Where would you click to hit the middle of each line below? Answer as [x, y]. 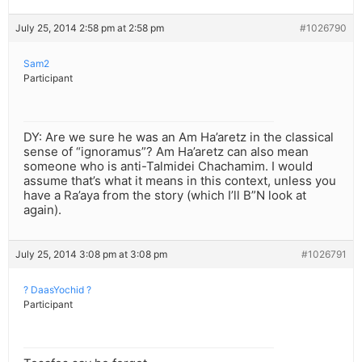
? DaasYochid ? [57, 290]
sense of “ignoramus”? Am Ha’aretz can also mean [166, 152]
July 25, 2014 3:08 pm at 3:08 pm [91, 255]
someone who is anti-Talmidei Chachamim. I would [168, 166]
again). [42, 210]
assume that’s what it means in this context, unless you [180, 181]
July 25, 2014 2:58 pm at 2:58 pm [90, 28]
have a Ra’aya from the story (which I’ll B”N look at [165, 196]
